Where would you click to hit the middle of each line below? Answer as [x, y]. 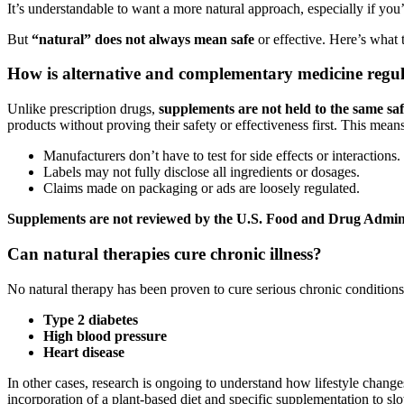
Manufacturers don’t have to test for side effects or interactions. [222, 156]
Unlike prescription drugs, [83, 109]
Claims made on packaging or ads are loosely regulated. [202, 188]
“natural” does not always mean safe [145, 39]
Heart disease [84, 352]
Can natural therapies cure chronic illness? [165, 253]
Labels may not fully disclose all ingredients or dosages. [202, 172]
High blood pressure [105, 335]
